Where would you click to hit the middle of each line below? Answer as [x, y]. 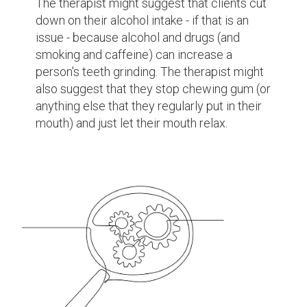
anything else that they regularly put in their [149, 106]
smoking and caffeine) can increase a [134, 54]
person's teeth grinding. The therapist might [150, 71]
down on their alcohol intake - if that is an [143, 20]
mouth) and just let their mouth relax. [132, 123]
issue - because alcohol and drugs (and [138, 37]
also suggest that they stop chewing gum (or [153, 88]
